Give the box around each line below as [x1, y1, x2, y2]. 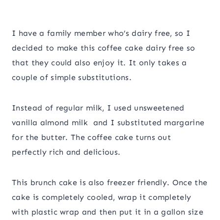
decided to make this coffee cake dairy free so [12, 43, 195, 53]
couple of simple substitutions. [12, 73, 132, 82]
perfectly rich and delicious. [12, 147, 121, 157]
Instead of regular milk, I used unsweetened [12, 103, 185, 113]
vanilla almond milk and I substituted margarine [12, 118, 205, 128]
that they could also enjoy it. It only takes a [12, 58, 187, 68]
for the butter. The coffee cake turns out [12, 133, 171, 142]
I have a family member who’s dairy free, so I [12, 28, 191, 38]
